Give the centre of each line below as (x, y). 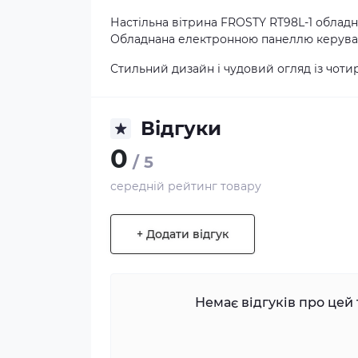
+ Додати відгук (183, 234)
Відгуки (181, 128)
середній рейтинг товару (186, 186)
